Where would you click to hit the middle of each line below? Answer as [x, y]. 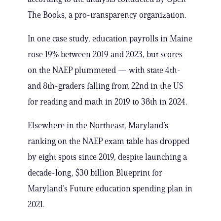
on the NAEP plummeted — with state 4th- [104, 70]
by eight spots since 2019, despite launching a [107, 157]
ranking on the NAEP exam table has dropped [109, 141]
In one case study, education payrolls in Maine [110, 39]
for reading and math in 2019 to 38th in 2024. [107, 102]
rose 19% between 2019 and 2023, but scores [105, 55]
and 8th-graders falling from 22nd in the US [105, 86]
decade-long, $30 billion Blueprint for [95, 173]
